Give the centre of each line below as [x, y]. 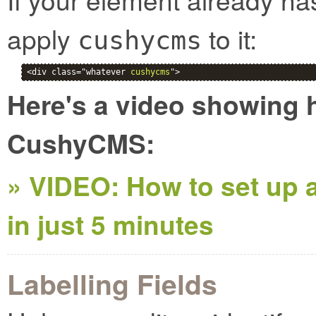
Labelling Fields [112, 284]
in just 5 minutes [110, 224]
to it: [229, 38]
